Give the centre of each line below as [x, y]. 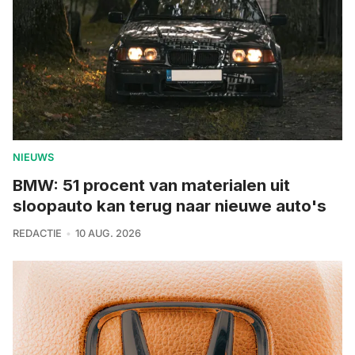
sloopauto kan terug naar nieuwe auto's [170, 206]
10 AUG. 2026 [108, 234]
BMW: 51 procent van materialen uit [151, 185]
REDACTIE [37, 234]
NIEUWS [33, 158]
